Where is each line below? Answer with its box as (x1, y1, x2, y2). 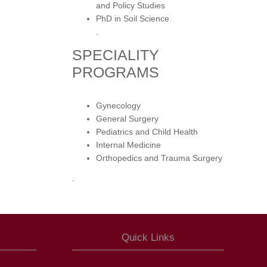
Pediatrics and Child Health (96, 126, 198, 136)
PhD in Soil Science (96, 13, 169, 23)
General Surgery (96, 113, 159, 123)
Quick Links (122, 231, 175, 243)
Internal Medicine (96, 139, 161, 150)
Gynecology (96, 100, 141, 110)
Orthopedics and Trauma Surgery (96, 153, 222, 163)
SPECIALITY (72, 46, 159, 63)
